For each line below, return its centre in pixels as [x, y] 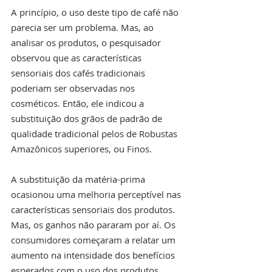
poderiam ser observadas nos [74, 88]
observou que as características [77, 58]
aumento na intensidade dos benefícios [94, 255]
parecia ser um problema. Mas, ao [83, 28]
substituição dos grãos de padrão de [88, 119]
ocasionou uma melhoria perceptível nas [97, 195]
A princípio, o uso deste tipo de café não [96, 12]
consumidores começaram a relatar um [94, 240]
